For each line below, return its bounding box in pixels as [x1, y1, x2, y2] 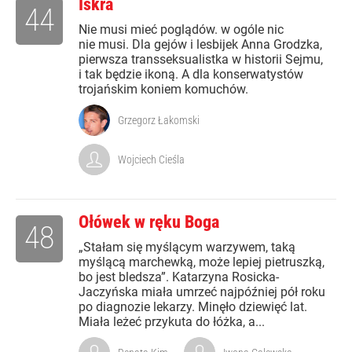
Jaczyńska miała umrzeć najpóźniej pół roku [79, 284, 325, 300]
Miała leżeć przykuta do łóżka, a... [79, 314, 265, 330]
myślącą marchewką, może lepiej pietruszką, [79, 255, 324, 270]
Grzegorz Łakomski [118, 114, 200, 127]
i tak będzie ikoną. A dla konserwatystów [79, 67, 303, 82]
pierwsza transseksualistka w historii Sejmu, [79, 52, 323, 68]
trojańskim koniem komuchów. [79, 82, 248, 97]
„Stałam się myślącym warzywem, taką [79, 240, 295, 255]
